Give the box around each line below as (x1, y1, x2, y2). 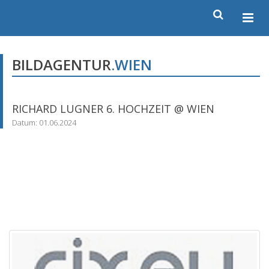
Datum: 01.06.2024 (12, 117, 76, 128)
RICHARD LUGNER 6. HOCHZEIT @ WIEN (12, 101, 214, 116)
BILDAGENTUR (12, 55, 111, 74)
